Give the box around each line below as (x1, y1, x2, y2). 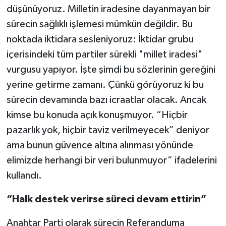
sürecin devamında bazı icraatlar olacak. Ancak (6, 95, 206, 105)
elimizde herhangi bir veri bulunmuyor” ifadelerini (6, 155, 217, 166)
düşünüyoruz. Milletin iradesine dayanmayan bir (6, 4, 210, 15)
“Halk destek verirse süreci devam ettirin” (6, 194, 206, 205)
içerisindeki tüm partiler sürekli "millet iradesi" (6, 49, 202, 60)
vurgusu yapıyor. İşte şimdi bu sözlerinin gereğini (6, 65, 215, 75)
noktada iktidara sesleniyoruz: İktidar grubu (6, 34, 194, 45)
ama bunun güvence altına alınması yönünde (6, 140, 193, 151)
